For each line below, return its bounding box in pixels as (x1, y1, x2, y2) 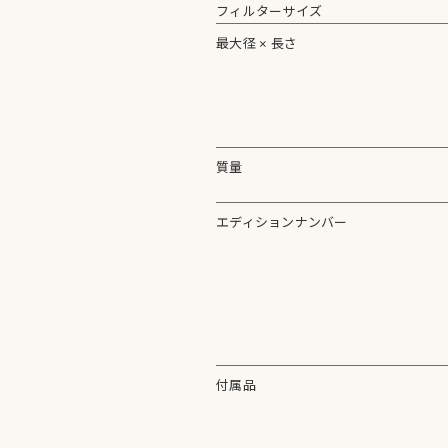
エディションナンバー (216, 214, 348, 230)
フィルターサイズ (216, 3, 323, 19)
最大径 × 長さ (216, 35, 298, 51)
